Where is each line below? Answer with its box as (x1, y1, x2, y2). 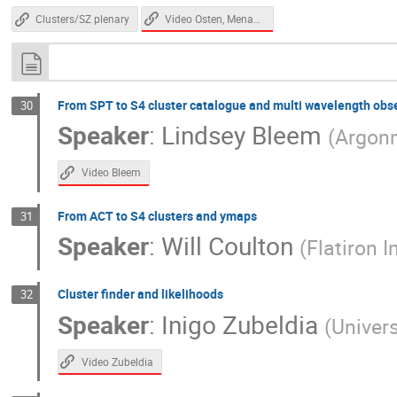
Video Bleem (81, 166, 141, 180)
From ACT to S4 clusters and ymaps (57, 206, 257, 224)
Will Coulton (160, 229, 293, 263)
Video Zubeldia (81, 354, 153, 369)
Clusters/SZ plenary (35, 12, 130, 27)
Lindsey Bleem (160, 118, 322, 152)
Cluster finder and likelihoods (57, 285, 223, 303)
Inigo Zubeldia (160, 307, 318, 341)
